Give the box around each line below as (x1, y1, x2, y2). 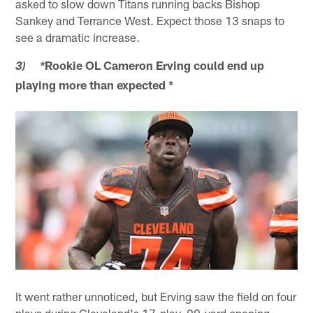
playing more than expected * (15, 77, 174, 92)
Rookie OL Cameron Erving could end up (45, 57, 265, 72)
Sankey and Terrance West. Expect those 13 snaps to (15, 13, 285, 27)
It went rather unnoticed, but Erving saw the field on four (15, 289, 297, 303)
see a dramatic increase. (15, 29, 140, 44)
